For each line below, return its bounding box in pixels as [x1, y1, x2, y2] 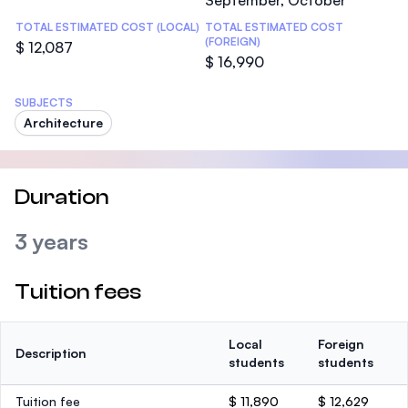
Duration [15, 185, 109, 209]
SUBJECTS [15, 96, 73, 109]
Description [15, 345, 87, 361]
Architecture [24, 115, 103, 130]
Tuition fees [15, 280, 141, 304]
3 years [15, 228, 88, 255]
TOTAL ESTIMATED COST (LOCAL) [15, 20, 199, 34]
